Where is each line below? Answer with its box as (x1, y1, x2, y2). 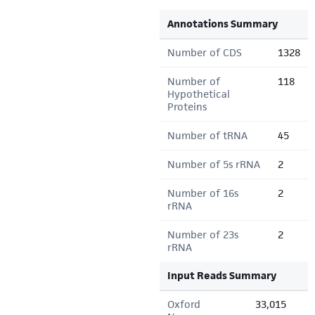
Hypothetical (167, 87, 230, 101)
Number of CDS (167, 46, 242, 59)
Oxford (167, 297, 200, 311)
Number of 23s (167, 228, 238, 241)
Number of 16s (167, 186, 238, 200)
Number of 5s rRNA (167, 157, 260, 171)
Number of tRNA (167, 129, 247, 142)
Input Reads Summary (167, 269, 276, 282)
